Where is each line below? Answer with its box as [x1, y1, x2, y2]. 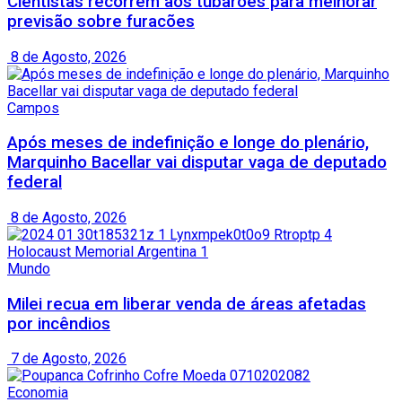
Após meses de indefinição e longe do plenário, [7, 133, 369, 153]
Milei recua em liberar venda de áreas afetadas [7, 293, 366, 314]
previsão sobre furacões [7, 11, 195, 31]
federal [7, 172, 62, 193]
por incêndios [7, 313, 110, 334]
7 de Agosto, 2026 [7, 350, 127, 368]
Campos [7, 99, 59, 117]
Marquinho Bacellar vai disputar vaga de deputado [7, 153, 387, 173]
